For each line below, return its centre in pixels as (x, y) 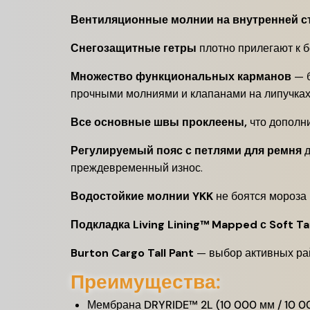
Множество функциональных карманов (181, 76)
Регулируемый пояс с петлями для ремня (186, 150)
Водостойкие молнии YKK (142, 196)
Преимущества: (146, 282)
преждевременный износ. (137, 167)
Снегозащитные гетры (134, 48)
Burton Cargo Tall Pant (132, 253)
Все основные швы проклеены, (159, 122)
